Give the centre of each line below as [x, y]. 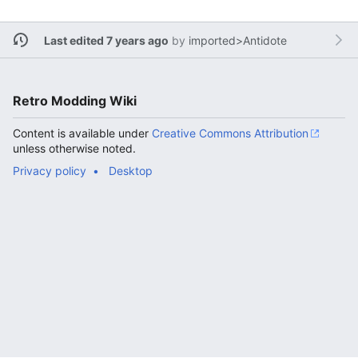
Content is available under [82, 133]
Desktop [131, 171]
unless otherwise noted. [74, 149]
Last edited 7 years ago [106, 40]
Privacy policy [50, 171]
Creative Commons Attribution [230, 133]
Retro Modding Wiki [75, 101]
